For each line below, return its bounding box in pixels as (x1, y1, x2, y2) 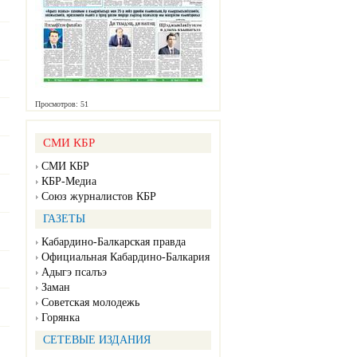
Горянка (41, 312, 80, 324)
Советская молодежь (41, 296, 139, 309)
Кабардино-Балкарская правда (41, 236, 186, 249)
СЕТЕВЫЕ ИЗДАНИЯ (43, 334, 151, 347)
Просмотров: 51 (35, 100, 88, 109)
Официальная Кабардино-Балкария (41, 251, 210, 264)
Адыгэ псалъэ (41, 266, 107, 279)
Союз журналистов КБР (41, 190, 156, 203)
